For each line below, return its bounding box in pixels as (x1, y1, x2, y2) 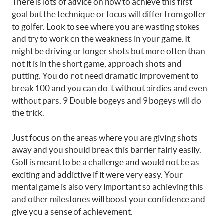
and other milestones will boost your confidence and (12, 194, 205, 204)
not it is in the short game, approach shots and (12, 58, 182, 68)
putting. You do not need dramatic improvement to (12, 71, 199, 80)
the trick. (12, 108, 44, 117)
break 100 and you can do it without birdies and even (12, 83, 207, 93)
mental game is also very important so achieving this (12, 182, 203, 191)
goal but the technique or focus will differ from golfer (12, 9, 206, 19)
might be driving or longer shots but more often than (12, 46, 205, 56)
